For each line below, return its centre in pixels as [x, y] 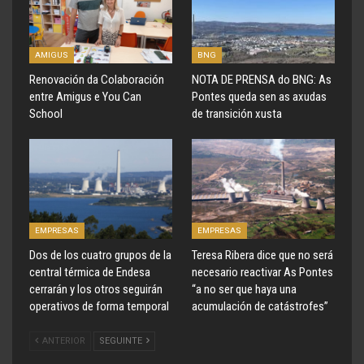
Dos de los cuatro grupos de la [100, 256]
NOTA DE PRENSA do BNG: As [262, 79]
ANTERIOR [63, 341]
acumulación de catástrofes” [260, 307]
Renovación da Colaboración [97, 79]
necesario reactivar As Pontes [262, 273]
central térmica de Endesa [90, 273]
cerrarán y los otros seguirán [96, 290]
